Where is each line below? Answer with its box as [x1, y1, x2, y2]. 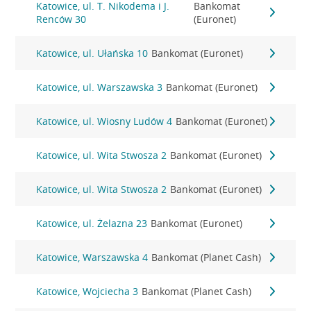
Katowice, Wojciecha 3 [36, 285, 139, 298]
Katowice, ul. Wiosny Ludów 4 [36, 115, 173, 128]
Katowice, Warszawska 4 [36, 251, 149, 264]
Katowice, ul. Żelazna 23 [36, 217, 148, 230]
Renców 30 [36, 12, 87, 26]
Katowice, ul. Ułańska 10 [36, 47, 149, 60]
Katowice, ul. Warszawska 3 [36, 81, 163, 94]
